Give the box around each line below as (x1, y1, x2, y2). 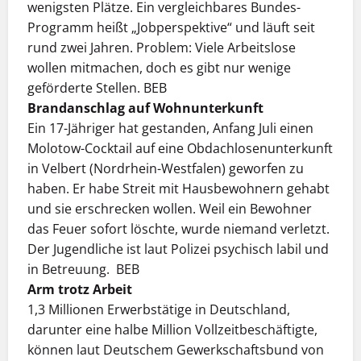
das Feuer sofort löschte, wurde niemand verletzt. (27, 220, 330, 239)
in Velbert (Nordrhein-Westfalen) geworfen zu (27, 160, 304, 178)
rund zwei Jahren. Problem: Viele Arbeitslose (27, 39, 296, 57)
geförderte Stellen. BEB (27, 79, 167, 98)
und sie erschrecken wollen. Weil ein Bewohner (27, 200, 312, 218)
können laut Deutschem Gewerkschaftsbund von (27, 341, 324, 359)
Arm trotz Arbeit (27, 280, 132, 299)
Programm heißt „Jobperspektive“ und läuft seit (27, 19, 315, 37)
